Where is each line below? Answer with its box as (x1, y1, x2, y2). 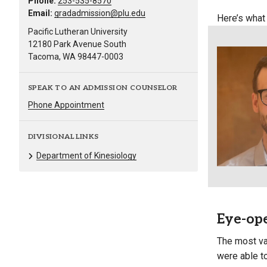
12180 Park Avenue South (28, 39, 126, 49)
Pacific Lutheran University (28, 27, 128, 37)
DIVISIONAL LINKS (28, 132, 99, 141)
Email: (28, 8, 52, 18)
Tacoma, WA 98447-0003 (28, 52, 123, 62)
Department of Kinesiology (36, 150, 136, 160)
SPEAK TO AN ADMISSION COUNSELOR (28, 83, 178, 93)
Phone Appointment (28, 100, 104, 110)
